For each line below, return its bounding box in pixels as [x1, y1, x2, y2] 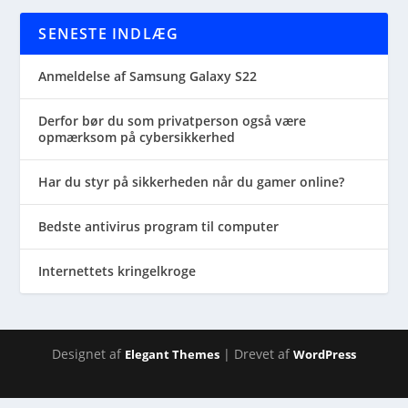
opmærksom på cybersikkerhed [38, 128, 236, 146]
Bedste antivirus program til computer [38, 218, 280, 235]
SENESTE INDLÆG [38, 24, 179, 44]
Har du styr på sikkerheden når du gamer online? [38, 173, 345, 190]
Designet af [52, 345, 125, 362]
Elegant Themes [125, 346, 219, 362]
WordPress [293, 346, 356, 362]
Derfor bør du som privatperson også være [38, 112, 307, 129]
